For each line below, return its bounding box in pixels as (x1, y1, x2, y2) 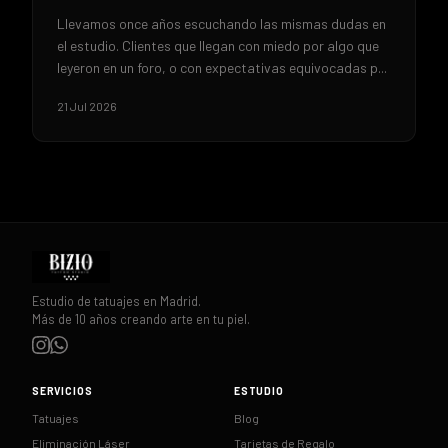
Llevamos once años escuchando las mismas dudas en (57, 14, 386, 32)
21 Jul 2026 (57, 98, 117, 113)
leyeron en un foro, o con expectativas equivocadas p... (57, 58, 387, 76)
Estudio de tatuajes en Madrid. (32, 294, 201, 309)
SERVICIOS (32, 385, 93, 398)
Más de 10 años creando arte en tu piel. (32, 312, 250, 327)
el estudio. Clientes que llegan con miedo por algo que (57, 36, 379, 54)
